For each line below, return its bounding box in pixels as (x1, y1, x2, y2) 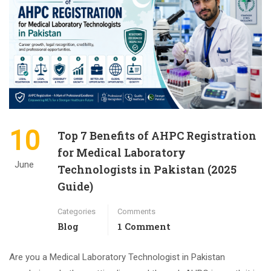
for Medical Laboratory (57, 145, 186, 160)
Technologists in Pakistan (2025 (57, 162, 237, 177)
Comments (117, 206, 155, 216)
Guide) (57, 178, 93, 194)
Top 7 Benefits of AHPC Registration (57, 128, 256, 143)
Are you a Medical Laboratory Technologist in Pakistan (9, 251, 225, 263)
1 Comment (117, 220, 171, 232)
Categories (57, 206, 96, 216)
